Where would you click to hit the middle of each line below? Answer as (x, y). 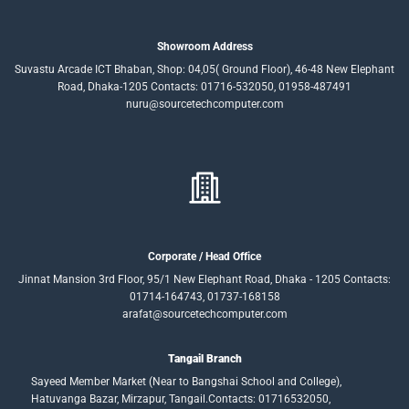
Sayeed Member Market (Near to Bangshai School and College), (186, 381)
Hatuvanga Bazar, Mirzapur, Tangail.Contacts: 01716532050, (180, 399)
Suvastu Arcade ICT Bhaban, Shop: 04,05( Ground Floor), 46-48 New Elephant (204, 70)
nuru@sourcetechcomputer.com (204, 105)
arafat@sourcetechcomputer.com (204, 314)
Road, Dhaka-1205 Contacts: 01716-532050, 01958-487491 (204, 87)
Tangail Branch (204, 358)
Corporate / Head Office (204, 256)
